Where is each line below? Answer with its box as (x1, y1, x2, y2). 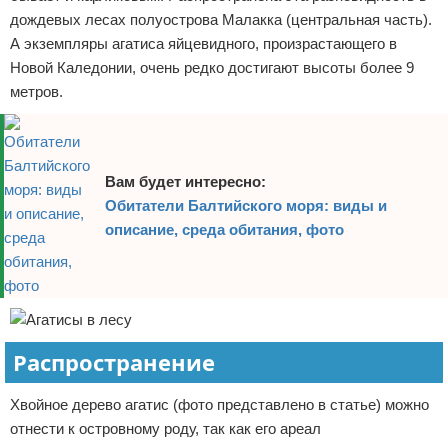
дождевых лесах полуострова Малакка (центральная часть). (10, 11, 432, 28)
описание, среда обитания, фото (105, 221, 344, 238)
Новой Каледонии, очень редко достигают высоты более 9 (10, 59, 414, 76)
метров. (10, 83, 63, 100)
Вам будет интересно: (105, 173, 266, 190)
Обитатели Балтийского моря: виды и (105, 197, 387, 214)
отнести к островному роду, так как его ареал (10, 420, 321, 437)
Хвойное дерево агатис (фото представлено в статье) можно (10, 396, 429, 413)
